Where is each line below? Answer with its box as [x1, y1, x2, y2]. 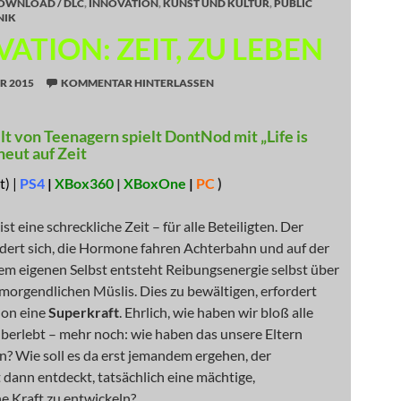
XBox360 [55, 175, 114, 192]
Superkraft [48, 303, 119, 320]
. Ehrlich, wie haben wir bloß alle [119, 303, 313, 320]
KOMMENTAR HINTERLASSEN [61, 76, 214, 90]
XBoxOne [124, 175, 186, 192]
